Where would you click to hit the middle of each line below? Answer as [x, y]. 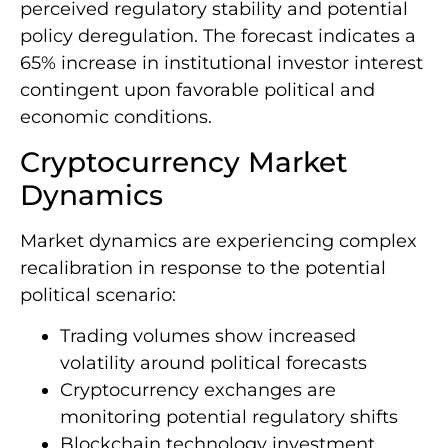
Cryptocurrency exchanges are [198, 389]
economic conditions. [116, 117]
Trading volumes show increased [208, 335]
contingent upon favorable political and [197, 90]
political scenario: [98, 294]
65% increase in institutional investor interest [221, 63]
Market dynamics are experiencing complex [218, 240]
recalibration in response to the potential [203, 267]
